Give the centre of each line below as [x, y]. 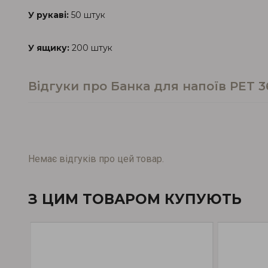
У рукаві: [50, 15]
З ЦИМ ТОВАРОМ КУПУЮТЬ [135, 199]
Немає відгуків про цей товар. [96, 159]
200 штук [92, 48]
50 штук [88, 15]
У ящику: [50, 48]
